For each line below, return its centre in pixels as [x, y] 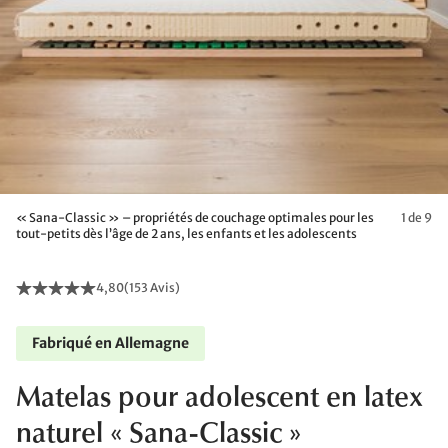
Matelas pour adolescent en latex [219, 399]
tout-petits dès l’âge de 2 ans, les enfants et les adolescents [186, 233]
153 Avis [152, 287]
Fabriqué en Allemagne [110, 343]
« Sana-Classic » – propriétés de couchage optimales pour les [195, 217]
